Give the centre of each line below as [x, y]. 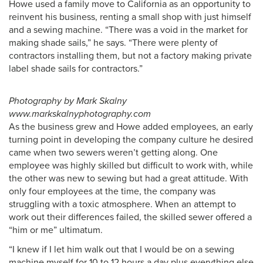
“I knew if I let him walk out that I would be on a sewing [122, 249]
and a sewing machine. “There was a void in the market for [128, 30]
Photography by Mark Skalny [68, 101]
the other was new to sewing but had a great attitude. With [129, 178]
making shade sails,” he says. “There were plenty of [113, 43]
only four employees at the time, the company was [112, 191]
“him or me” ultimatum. [57, 230]
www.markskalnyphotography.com [80, 114]
